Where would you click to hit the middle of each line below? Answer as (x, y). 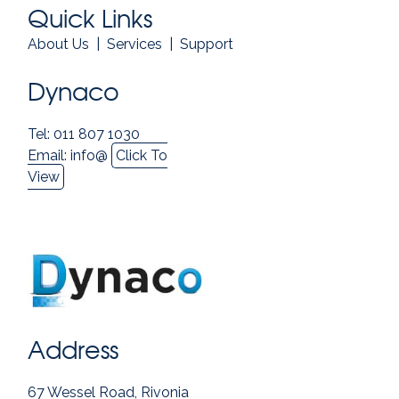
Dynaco (74, 92)
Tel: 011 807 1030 (84, 134)
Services (135, 45)
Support (207, 45)
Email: (49, 156)
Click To (142, 156)
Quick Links (90, 19)
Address (73, 350)
